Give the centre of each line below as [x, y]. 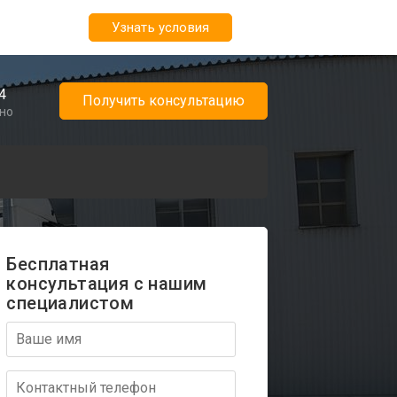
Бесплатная [58, 264]
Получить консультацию [163, 100]
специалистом [70, 303]
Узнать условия [160, 27]
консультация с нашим [107, 283]
